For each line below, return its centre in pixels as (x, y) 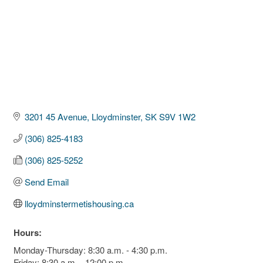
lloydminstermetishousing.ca (79, 203)
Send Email (46, 181)
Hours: (28, 232)
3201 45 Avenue (55, 116)
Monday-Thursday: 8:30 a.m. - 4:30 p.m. (90, 249)
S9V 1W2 (177, 116)
